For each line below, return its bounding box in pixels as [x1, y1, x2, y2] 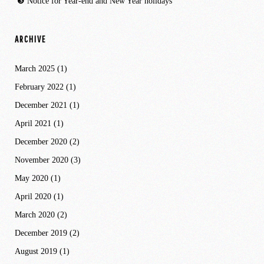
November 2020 [15, 155, 68, 164]
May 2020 [15, 173, 48, 183]
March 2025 [15, 64, 55, 73]
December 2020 [15, 137, 67, 146]
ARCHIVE [15, 33, 46, 44]
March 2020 [15, 210, 55, 219]
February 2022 [15, 82, 64, 91]
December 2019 [15, 228, 67, 237]
